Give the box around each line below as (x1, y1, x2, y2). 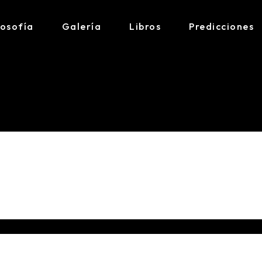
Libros (129, 20, 161, 32)
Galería (61, 20, 101, 32)
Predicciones (189, 20, 254, 32)
